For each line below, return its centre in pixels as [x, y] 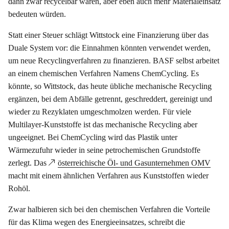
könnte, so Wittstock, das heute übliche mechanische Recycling [110, 86]
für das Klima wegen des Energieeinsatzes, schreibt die [97, 222]
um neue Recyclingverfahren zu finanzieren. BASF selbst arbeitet [114, 61]
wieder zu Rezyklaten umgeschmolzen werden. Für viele [100, 112]
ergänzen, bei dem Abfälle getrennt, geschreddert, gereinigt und [110, 99]
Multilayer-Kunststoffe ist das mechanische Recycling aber [103, 125]
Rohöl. [19, 189]
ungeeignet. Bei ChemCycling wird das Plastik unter [93, 138]
